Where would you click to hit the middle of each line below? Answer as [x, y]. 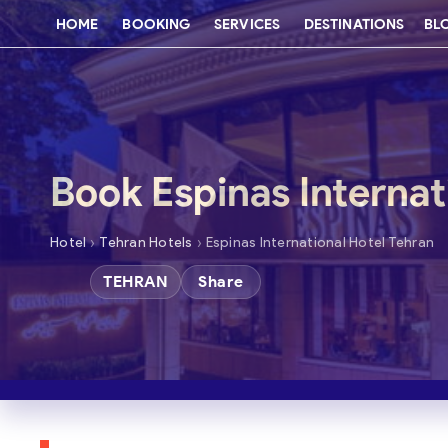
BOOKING [156, 24]
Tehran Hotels [146, 242]
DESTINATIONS [354, 24]
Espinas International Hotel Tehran [319, 242]
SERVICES [247, 24]
